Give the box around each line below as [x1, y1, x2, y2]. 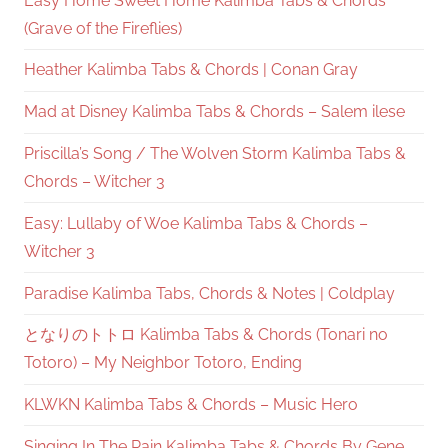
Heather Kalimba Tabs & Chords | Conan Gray [24, 60, 358, 80]
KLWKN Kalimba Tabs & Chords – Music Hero [24, 395, 358, 415]
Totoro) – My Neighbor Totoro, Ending [24, 353, 302, 373]
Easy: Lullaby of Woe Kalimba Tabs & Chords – [24, 213, 368, 233]
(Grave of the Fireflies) [24, 18, 182, 38]
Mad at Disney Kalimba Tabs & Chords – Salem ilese [24, 102, 405, 122]
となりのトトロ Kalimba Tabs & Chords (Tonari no [24, 325, 388, 345]
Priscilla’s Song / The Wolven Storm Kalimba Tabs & [24, 143, 406, 163]
